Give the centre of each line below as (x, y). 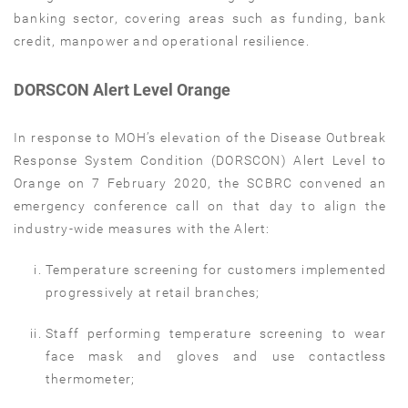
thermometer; (91, 379)
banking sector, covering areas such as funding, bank (200, 19)
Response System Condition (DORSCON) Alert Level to (200, 161)
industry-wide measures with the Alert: (142, 229)
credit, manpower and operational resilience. (162, 41)
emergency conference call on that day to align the (200, 206)
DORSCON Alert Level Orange (122, 90)
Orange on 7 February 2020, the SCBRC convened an (200, 184)
